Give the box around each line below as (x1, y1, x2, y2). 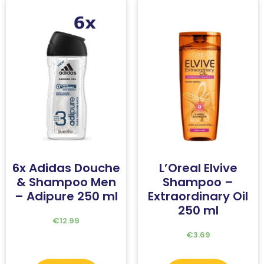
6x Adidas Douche (12, 160, 120, 177)
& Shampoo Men (16, 174, 116, 191)
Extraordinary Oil (148, 188, 248, 205)
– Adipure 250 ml (14, 188, 118, 205)
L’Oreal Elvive (159, 160, 237, 177)
